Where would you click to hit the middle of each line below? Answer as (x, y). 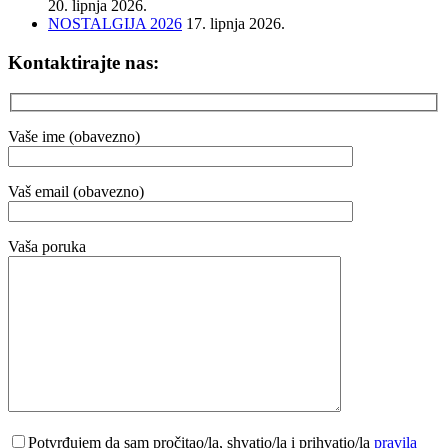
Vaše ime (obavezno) (74, 137)
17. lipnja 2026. (235, 24)
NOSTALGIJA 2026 (115, 24)
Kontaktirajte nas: (83, 62)
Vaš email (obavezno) (76, 192)
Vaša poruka (47, 247)
